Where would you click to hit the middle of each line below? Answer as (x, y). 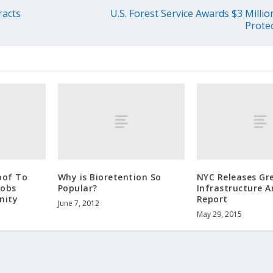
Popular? (77, 188)
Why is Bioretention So (109, 177)
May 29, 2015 (219, 214)
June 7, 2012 (78, 204)
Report (212, 199)
